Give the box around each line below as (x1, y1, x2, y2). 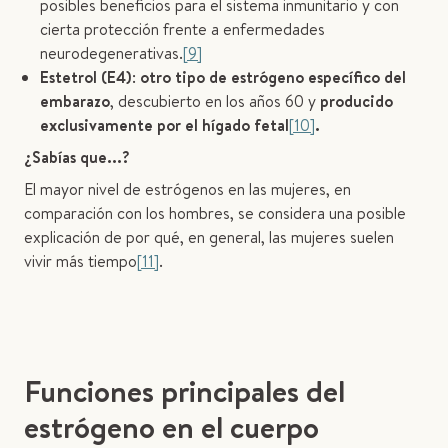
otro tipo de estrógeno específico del (140, 66, 406, 88)
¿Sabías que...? (24, 146, 130, 168)
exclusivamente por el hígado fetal (40, 114, 289, 136)
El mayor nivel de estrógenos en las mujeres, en (24, 178, 351, 200)
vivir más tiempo (24, 250, 137, 272)
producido (320, 90, 393, 112)
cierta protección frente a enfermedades (40, 18, 325, 40)
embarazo (40, 90, 110, 112)
